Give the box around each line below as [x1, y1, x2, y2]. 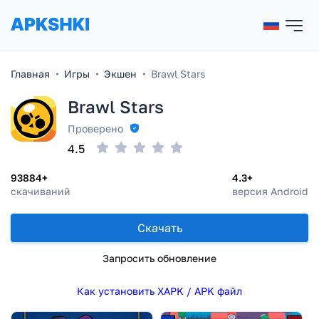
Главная [11, 68, 50, 80]
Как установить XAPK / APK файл [77, 285, 242, 297]
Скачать [137, 221, 182, 235]
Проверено [68, 122, 123, 135]
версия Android [232, 185, 308, 197]
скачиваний [11, 185, 70, 197]
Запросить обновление [103, 252, 216, 264]
